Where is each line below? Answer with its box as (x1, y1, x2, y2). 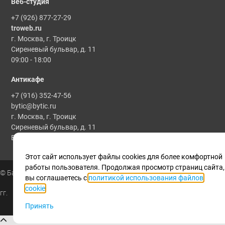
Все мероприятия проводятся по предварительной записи (11, 133, 203, 142)
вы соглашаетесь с (25, 174, 88, 182)
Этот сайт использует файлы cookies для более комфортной (25, 153, 222, 161)
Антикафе (11, 75, 45, 83)
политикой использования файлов (88, 174, 203, 182)
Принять (25, 202, 54, 210)
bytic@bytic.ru (11, 101, 57, 110)
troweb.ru (11, 24, 42, 32)
